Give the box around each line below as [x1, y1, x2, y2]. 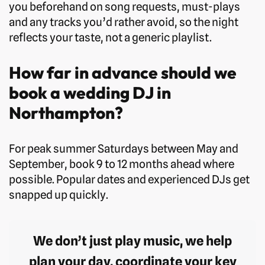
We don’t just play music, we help [33, 233, 232, 249]
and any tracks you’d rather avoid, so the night [9, 15, 238, 29]
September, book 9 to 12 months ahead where [9, 157, 234, 171]
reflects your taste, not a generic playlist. [9, 31, 212, 44]
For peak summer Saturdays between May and [9, 142, 238, 156]
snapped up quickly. [9, 188, 108, 202]
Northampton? [9, 102, 123, 124]
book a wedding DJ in [9, 82, 171, 104]
